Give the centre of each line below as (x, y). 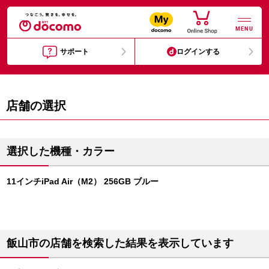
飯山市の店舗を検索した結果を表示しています (120, 243)
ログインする (198, 52)
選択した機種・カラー (61, 151)
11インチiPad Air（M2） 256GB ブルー (83, 181)
